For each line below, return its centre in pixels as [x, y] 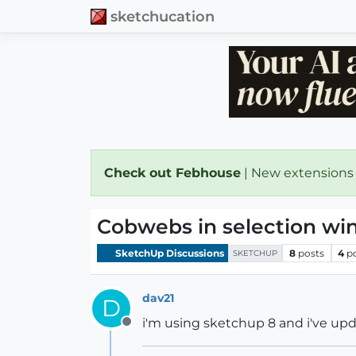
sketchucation [163, 16]
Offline [147, 330]
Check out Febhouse [172, 173]
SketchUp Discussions [168, 253]
